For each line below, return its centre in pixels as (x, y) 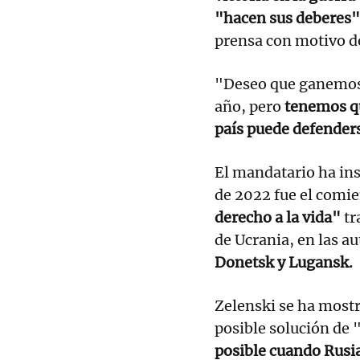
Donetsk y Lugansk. (284, 262)
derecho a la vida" (278, 217)
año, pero (250, 106)
